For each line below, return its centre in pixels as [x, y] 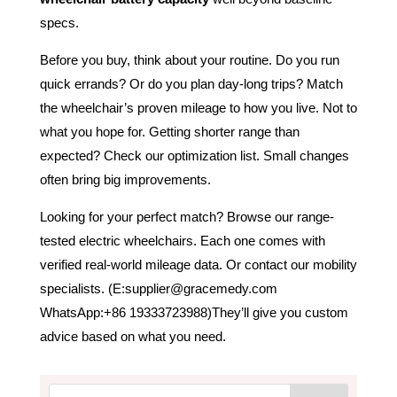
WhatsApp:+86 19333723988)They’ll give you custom [194, 312]
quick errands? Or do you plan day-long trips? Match [191, 83]
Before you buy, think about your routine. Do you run [189, 59]
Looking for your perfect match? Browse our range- [187, 216]
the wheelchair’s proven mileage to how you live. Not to [198, 107]
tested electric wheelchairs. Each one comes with [182, 240]
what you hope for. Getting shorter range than [169, 131]
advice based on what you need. [132, 336]
